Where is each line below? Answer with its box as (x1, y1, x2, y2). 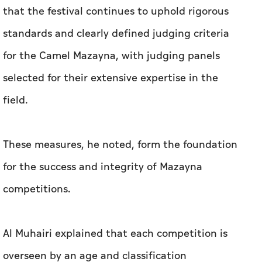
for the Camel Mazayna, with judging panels (3, 47, 220, 64)
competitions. (3, 181, 71, 197)
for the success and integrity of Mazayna (3, 158, 202, 175)
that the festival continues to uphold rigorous (3, 3, 229, 19)
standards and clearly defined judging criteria (3, 25, 229, 42)
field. (3, 92, 28, 108)
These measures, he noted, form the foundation (3, 136, 237, 153)
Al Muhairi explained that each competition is (3, 225, 227, 242)
